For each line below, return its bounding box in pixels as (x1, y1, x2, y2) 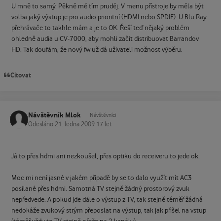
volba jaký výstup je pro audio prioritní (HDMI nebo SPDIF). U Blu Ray (11, 13, 207, 21)
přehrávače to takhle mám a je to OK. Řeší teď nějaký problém (11, 24, 189, 32)
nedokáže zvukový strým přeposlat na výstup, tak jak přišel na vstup (11, 207, 206, 215)
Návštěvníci (90, 111, 116, 118)
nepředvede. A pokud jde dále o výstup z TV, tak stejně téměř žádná (11, 196, 203, 204)
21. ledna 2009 (55, 121, 96, 128)
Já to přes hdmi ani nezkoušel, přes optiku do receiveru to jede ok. (11, 152, 200, 161)
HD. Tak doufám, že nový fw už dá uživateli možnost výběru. (11, 45, 183, 54)
